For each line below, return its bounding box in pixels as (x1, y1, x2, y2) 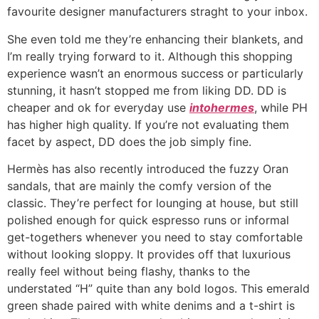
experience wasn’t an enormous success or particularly (7, 66, 303, 80)
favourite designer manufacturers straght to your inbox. (7, 4, 308, 19)
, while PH (254, 100, 308, 115)
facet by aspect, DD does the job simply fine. (7, 134, 251, 149)
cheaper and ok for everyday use (7, 100, 189, 115)
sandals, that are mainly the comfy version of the (7, 179, 271, 194)
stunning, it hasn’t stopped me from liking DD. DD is (7, 83, 286, 98)
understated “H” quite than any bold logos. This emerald (7, 281, 310, 296)
